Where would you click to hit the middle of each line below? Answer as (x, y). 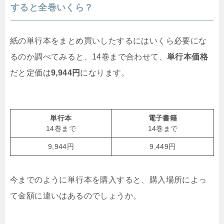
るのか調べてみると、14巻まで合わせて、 (88, 57)
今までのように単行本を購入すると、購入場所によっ (108, 180)
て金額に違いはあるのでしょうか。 (76, 196)
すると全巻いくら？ (52, 8)
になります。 (105, 73)
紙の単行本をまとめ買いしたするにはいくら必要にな (108, 41)
